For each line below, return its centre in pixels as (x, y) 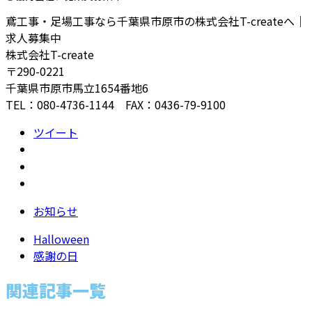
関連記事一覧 (56, 290)
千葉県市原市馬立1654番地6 (77, 88)
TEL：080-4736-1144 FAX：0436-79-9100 (116, 105)
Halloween (61, 239)
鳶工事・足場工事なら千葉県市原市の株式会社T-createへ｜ (156, 21)
